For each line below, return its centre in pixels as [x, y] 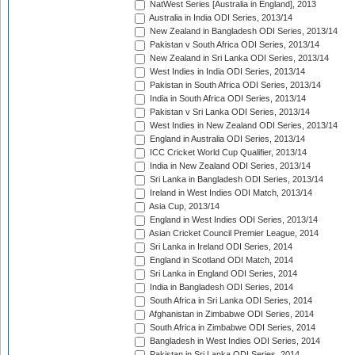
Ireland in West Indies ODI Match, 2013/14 [230, 193]
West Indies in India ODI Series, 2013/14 [226, 72]
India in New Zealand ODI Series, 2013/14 [229, 166]
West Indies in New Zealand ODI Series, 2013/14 [242, 126]
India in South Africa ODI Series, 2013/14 [227, 99]
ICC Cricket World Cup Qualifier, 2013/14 [227, 153]
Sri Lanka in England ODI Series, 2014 [222, 274]
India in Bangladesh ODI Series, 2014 [220, 287]
